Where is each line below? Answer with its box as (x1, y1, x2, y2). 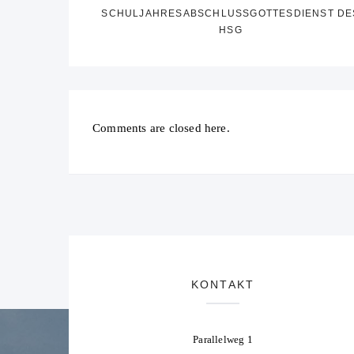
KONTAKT (191, 277, 254, 291)
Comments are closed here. (92, 121, 230, 134)
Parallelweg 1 (193, 333, 253, 345)
